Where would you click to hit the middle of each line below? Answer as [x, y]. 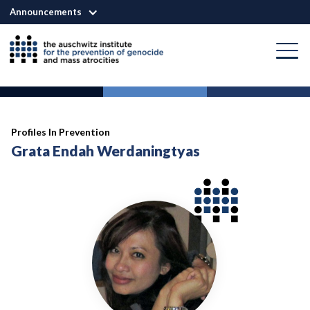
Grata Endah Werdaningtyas [106, 151]
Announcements [46, 12]
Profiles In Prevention [61, 132]
